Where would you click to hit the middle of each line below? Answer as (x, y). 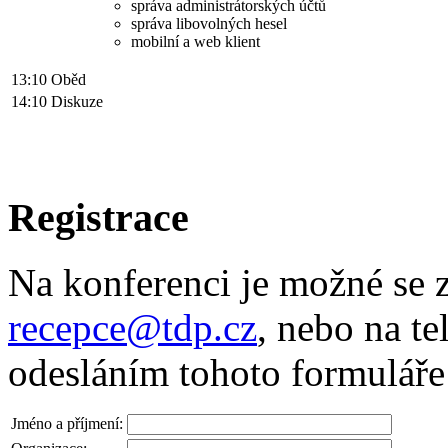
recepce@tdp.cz (132, 327)
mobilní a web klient (195, 42)
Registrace (98, 218)
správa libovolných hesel (209, 24)
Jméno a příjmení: (67, 423)
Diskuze (77, 102)
